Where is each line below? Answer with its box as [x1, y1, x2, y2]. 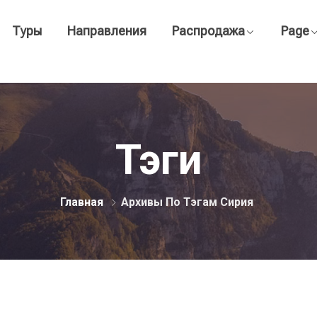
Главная [60, 195, 103, 209]
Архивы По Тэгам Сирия [121, 195, 253, 209]
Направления [67, 23, 146, 38]
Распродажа [171, 23, 245, 38]
